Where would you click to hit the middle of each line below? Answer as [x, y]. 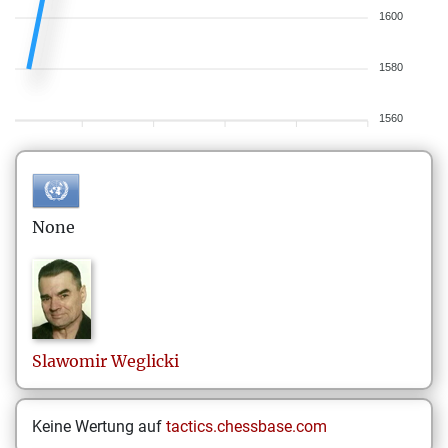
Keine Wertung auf [99, 426]
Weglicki [145, 361]
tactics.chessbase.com [246, 426]
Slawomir [69, 361]
